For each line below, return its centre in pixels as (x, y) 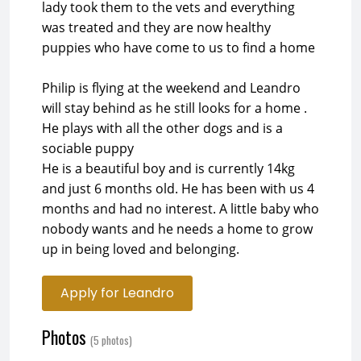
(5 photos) (111, 340)
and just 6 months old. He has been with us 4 (178, 189)
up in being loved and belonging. (141, 249)
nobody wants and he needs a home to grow (177, 229)
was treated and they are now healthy (156, 27)
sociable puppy (88, 148)
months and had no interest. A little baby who (180, 209)
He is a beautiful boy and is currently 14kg (168, 168)
